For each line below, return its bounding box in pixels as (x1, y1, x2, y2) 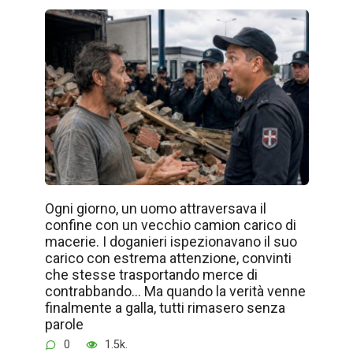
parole (44, 315, 84, 333)
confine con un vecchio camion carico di (44, 216, 296, 233)
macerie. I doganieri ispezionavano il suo (44, 232, 297, 250)
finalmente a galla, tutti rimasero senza (44, 299, 285, 316)
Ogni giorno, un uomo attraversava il (44, 199, 266, 217)
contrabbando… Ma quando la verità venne (44, 282, 306, 299)
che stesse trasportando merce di (44, 266, 258, 283)
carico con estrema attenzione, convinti (44, 249, 292, 266)
